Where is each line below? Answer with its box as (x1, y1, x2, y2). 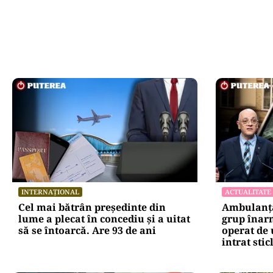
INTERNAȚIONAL (21, 186, 79, 196)
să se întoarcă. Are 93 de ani (18, 223, 156, 237)
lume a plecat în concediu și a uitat (18, 211, 190, 225)
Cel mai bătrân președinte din (18, 200, 166, 214)
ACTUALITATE (224, 186, 271, 196)
